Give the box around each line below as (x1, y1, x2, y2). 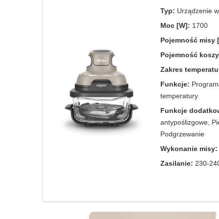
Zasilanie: (160, 159, 193, 167)
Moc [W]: (160, 22, 190, 29)
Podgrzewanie (160, 130, 204, 138)
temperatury (160, 92, 198, 100)
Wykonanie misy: (160, 145, 218, 153)
